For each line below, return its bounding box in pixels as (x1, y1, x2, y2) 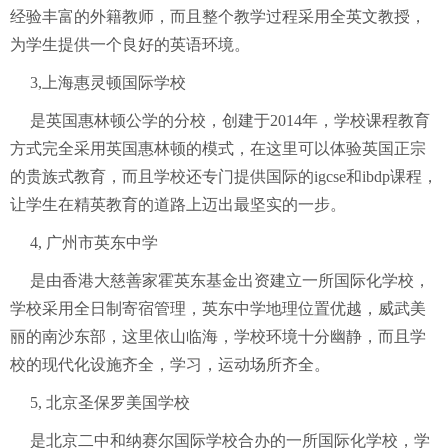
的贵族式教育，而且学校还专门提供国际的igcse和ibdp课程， (10, 168, 438, 185)
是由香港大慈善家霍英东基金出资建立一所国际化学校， (30, 272, 430, 289)
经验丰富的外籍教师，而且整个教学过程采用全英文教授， (10, 8, 426, 25)
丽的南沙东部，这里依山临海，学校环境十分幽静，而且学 (10, 328, 426, 345)
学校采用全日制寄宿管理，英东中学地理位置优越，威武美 (10, 300, 426, 317)
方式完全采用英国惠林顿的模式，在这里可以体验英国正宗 (10, 140, 426, 157)
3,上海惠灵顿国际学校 (30, 74, 186, 91)
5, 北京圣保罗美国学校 (30, 394, 190, 411)
